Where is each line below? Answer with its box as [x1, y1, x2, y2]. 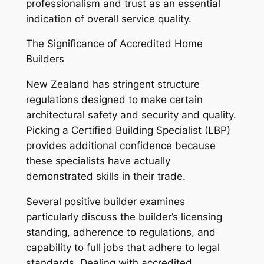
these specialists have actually [25, 155, 170, 167]
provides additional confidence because [25, 140, 216, 152]
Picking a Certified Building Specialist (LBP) [25, 124, 230, 137]
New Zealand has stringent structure [25, 78, 200, 91]
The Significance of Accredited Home [25, 38, 203, 50]
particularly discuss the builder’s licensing [25, 211, 222, 223]
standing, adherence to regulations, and [25, 226, 216, 239]
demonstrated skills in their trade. [25, 170, 186, 183]
